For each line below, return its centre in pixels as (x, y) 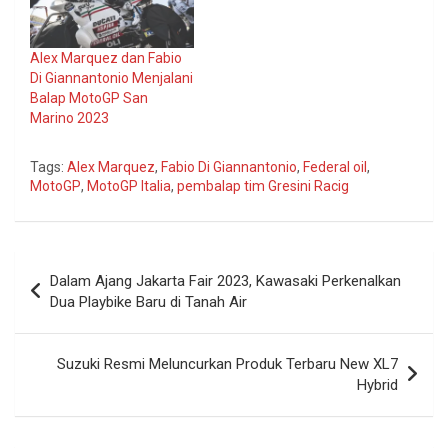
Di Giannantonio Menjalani (111, 78)
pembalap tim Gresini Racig (263, 186)
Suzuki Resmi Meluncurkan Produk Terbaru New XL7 (227, 364)
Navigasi (63, 266)
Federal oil (335, 167)
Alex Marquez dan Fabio (106, 58)
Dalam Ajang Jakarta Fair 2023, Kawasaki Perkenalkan (225, 281)
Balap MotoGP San (89, 98)
